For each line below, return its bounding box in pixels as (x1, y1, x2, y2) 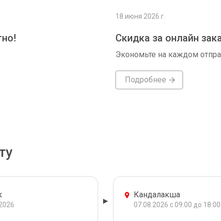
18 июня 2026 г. (115, 12, 165, 20)
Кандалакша (134, 190, 180, 199)
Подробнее (124, 75, 166, 84)
